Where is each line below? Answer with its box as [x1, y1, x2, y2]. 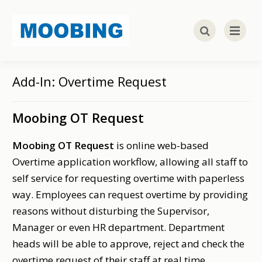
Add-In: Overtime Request [12, 73, 167, 91]
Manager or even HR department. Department [12, 220, 225, 235]
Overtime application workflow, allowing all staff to [12, 155, 249, 169]
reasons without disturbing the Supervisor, [12, 204, 210, 218]
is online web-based [114, 139, 209, 153]
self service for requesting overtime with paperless [12, 171, 245, 185]
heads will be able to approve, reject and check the [12, 237, 245, 251]
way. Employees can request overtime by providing [12, 188, 249, 202]
